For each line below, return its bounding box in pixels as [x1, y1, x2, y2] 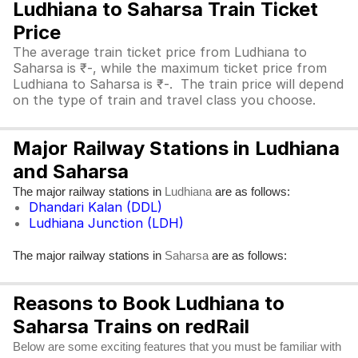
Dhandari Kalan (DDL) [29, 199, 162, 215]
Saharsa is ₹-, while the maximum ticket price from [13, 60, 327, 76]
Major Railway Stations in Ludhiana [13, 137, 340, 160]
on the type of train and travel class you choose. [13, 92, 320, 108]
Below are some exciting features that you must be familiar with [13, 340, 341, 353]
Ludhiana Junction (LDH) [29, 215, 184, 231]
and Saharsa [13, 160, 129, 183]
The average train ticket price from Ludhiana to [13, 44, 307, 60]
